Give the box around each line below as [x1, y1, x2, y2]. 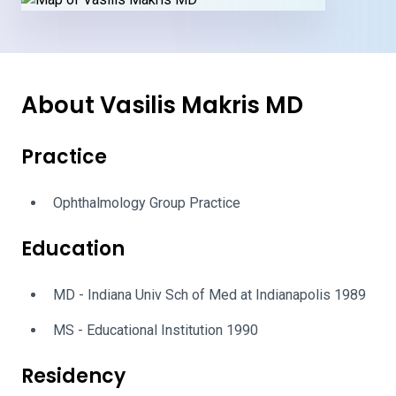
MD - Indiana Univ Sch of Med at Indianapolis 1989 [53, 286, 366, 303]
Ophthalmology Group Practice [53, 194, 240, 211]
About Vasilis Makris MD [21, 89, 303, 121]
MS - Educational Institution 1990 [53, 322, 258, 339]
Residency [21, 362, 126, 390]
